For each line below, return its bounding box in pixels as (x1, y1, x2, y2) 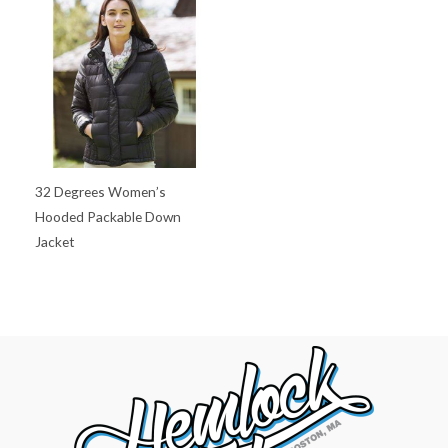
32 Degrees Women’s (35, 182, 166, 200)
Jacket (35, 232, 75, 250)
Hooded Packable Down (35, 207, 181, 225)
